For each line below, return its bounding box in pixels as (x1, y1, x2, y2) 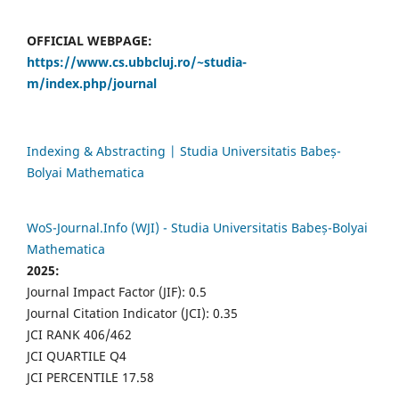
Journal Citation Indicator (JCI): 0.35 (27, 304, 238, 322)
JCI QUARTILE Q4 (27, 346, 126, 364)
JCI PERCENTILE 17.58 (27, 368, 154, 386)
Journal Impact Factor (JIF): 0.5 (27, 282, 207, 300)
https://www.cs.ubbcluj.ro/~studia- (27, 53, 247, 70)
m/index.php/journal (27, 74, 157, 92)
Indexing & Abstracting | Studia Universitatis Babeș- (27, 142, 341, 159)
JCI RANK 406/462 (27, 325, 132, 343)
